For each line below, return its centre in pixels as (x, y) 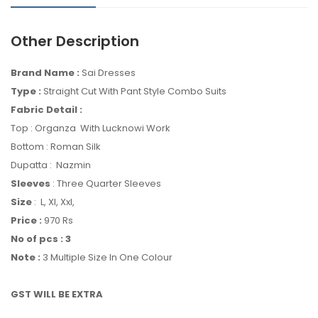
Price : (27, 220)
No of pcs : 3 (41, 238)
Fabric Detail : (48, 109)
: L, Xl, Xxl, (54, 202)
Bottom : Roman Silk (56, 146)
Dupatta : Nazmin (52, 165)
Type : (27, 91)
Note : (26, 257)
